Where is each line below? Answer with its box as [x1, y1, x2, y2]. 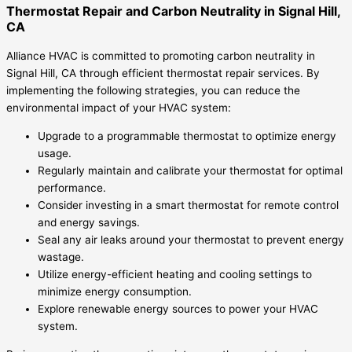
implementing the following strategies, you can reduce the [6, 84, 300, 97]
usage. [38, 146, 71, 159]
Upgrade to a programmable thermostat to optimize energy [38, 129, 336, 142]
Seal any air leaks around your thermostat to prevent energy [38, 233, 344, 246]
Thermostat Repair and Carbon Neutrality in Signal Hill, [6, 3, 340, 20]
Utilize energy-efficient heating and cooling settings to [38, 267, 312, 280]
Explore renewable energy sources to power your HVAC [38, 302, 318, 315]
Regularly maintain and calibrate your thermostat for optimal [38, 163, 343, 177]
